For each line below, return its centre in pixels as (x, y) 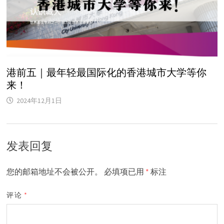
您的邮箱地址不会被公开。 (55, 172)
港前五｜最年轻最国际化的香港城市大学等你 (107, 73)
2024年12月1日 (39, 101)
